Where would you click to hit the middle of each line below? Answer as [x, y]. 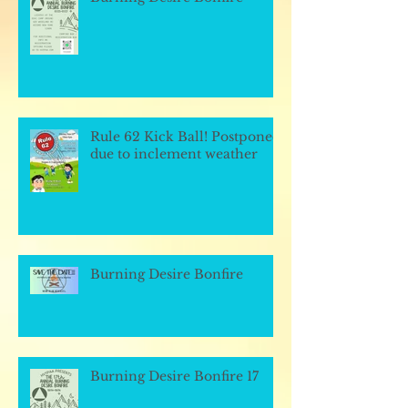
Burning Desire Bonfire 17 [174, 376]
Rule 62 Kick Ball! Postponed [185, 137]
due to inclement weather [174, 154]
